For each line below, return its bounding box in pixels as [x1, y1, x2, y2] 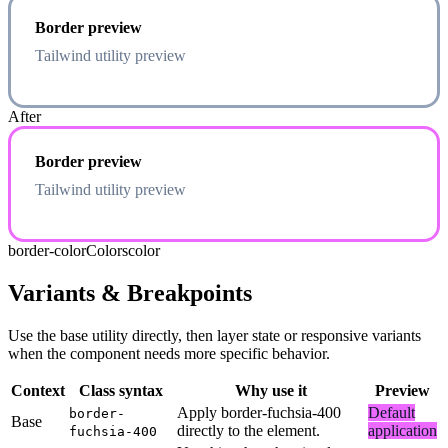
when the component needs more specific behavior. [8, 344, 330, 362]
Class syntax [79, 381, 163, 399]
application [368, 421, 437, 439]
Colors [86, 241, 128, 259]
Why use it [234, 381, 307, 399]
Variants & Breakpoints [8, 279, 252, 306]
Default [368, 403, 415, 421]
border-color [8, 241, 86, 259]
